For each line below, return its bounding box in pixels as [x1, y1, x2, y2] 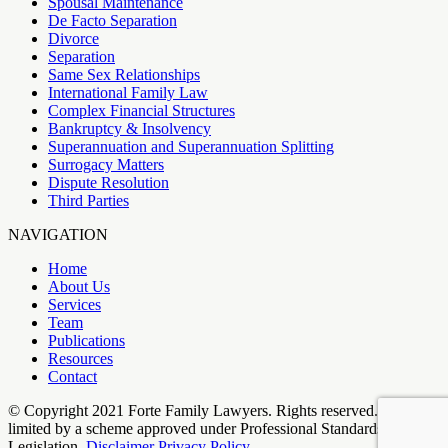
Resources [48, 349, 113, 367]
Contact [48, 367, 97, 385]
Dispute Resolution [48, 173, 169, 191]
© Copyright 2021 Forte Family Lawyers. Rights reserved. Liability [8, 401, 435, 419]
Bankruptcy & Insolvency [48, 119, 211, 137]
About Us [48, 277, 110, 295]
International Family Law [48, 83, 208, 101]
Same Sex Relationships [48, 65, 200, 83]
